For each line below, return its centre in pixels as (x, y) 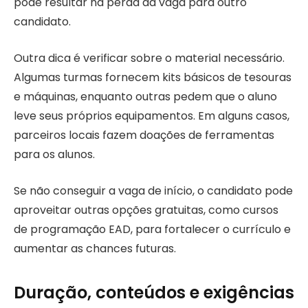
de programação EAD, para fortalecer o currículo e (152, 229)
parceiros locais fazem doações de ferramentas (144, 135)
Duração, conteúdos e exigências (154, 293)
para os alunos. (54, 155)
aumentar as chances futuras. (95, 248)
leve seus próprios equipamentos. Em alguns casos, (152, 116)
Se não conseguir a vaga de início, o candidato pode (153, 190)
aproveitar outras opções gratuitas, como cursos (146, 210)
